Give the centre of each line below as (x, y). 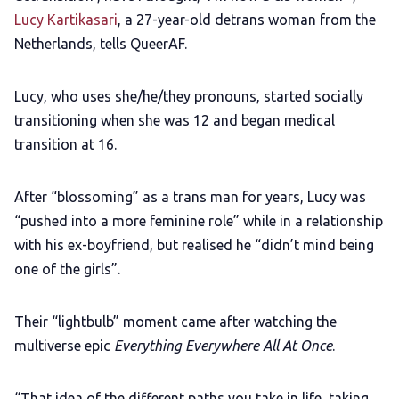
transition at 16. (67, 145)
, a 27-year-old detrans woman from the (247, 20)
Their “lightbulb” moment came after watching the (175, 322)
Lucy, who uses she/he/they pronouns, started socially (189, 97)
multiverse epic (64, 346)
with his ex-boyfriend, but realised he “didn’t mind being (194, 245)
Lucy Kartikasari (66, 20)
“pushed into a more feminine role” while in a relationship (199, 221)
